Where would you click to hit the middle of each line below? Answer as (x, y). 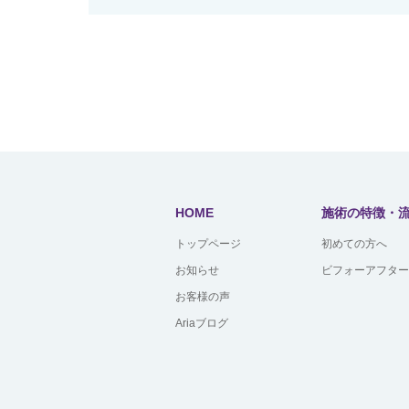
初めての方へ (354, 243)
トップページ (208, 243)
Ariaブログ (202, 323)
